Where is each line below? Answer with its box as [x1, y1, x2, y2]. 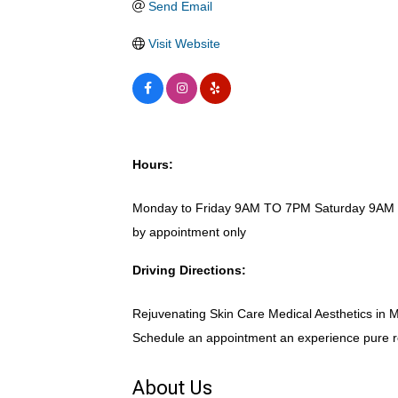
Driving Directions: [132, 262, 247, 277]
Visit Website [147, 36, 220, 51]
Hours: [132, 156, 174, 171]
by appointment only [132, 224, 247, 239]
